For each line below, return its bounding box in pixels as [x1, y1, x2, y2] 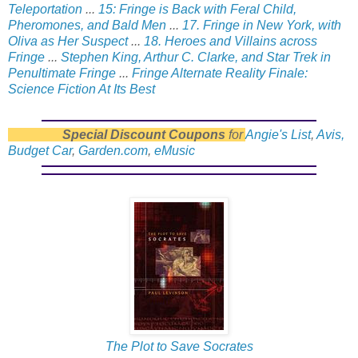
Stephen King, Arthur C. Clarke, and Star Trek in [61, 50, 331, 64]
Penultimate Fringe [8, 66, 116, 80]
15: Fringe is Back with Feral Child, [98, 2, 296, 16]
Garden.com [78, 144, 148, 158]
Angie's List [245, 128, 311, 142]
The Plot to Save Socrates [105, 340, 253, 354]
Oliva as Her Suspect [8, 34, 128, 48]
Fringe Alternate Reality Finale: [132, 66, 308, 80]
